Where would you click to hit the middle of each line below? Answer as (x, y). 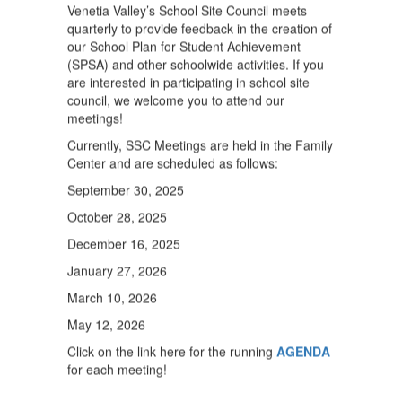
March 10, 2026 (112, 297)
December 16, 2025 (124, 243)
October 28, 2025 (117, 216)
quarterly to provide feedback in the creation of (200, 27)
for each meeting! (117, 368)
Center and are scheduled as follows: (173, 162)
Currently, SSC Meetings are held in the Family (200, 144)
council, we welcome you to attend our (176, 99)
